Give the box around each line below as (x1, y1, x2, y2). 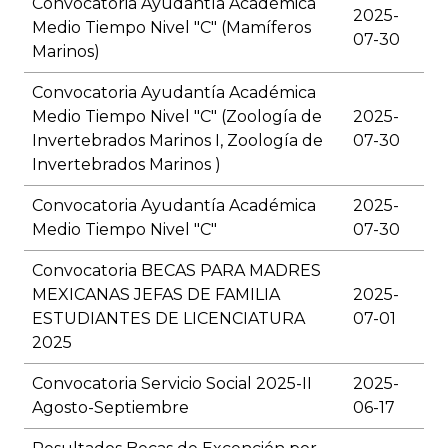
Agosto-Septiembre (32, 398, 189, 418)
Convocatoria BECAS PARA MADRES (32, 261, 321, 281)
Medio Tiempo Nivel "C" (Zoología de (32, 107, 322, 127)
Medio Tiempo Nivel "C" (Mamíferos (32, 18, 311, 38)
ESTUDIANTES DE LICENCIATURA (32, 309, 305, 329)
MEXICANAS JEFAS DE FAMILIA (32, 285, 280, 305)
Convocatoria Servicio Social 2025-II (32, 374, 312, 394)
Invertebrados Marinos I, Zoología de (32, 131, 323, 151)
